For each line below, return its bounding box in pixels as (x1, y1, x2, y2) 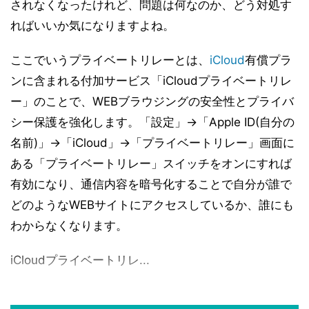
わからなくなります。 (10, 219, 128, 232)
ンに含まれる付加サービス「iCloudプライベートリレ (10, 74, 292, 88)
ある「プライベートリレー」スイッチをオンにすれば (10, 157, 292, 170)
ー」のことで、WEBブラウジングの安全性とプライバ (10, 94, 294, 108)
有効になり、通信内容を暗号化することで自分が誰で (10, 177, 292, 191)
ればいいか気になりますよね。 (10, 19, 175, 32)
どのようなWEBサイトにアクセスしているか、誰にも (10, 198, 294, 212)
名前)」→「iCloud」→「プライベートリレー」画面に (10, 136, 295, 150)
